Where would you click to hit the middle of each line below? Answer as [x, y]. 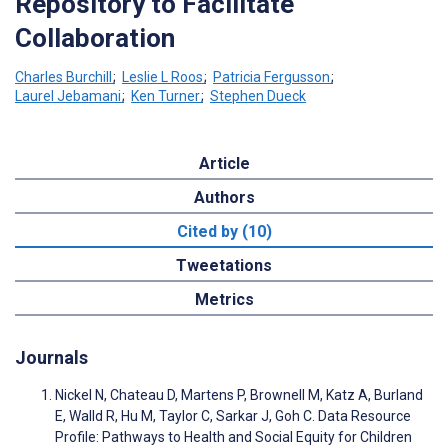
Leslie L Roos [162, 76]
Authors [224, 198]
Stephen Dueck [258, 96]
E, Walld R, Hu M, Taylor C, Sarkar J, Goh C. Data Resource [233, 416]
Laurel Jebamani [68, 96]
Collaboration [95, 37]
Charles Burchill [63, 76]
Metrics [224, 300]
